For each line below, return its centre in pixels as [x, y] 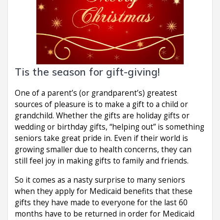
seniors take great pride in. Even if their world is [101, 138]
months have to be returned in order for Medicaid [105, 214]
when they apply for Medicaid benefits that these [104, 191]
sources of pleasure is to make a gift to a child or [101, 104]
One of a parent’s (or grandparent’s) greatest [96, 93]
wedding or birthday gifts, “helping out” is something [110, 127]
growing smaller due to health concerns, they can [103, 149]
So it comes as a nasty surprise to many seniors [100, 180]
